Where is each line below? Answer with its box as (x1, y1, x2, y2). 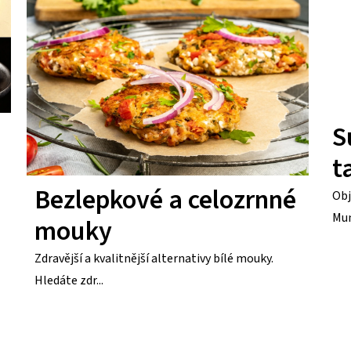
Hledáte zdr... (34, 271, 104, 289)
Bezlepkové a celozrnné (34, 180, 297, 219)
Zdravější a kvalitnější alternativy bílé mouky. (34, 249, 274, 267)
